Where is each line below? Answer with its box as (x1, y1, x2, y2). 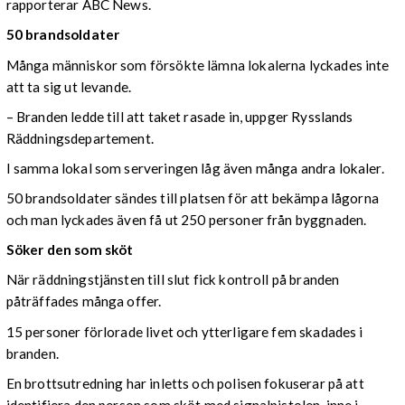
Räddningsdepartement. (5, 129, 154, 146)
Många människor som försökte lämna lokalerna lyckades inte (5, 56, 390, 73)
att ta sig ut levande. (5, 78, 132, 95)
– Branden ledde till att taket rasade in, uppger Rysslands (5, 108, 353, 125)
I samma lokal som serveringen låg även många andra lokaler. (5, 159, 384, 176)
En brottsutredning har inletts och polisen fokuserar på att (5, 374, 364, 391)
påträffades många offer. (5, 293, 162, 310)
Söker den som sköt (5, 241, 134, 259)
